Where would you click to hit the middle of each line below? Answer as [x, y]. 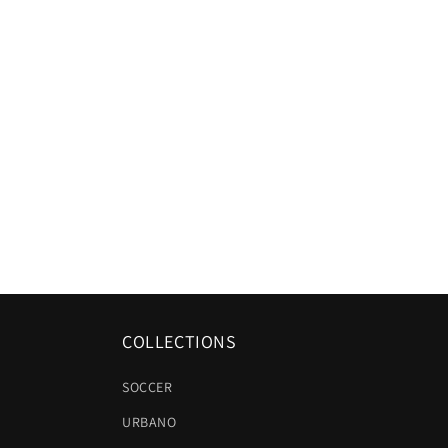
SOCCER [147, 387]
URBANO [149, 422]
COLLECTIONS [179, 341]
